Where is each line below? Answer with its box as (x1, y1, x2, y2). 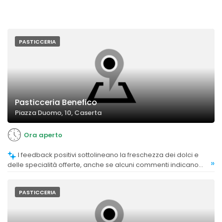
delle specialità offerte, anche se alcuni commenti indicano (7, 160, 199, 169)
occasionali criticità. (7, 169, 71, 179)
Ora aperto (24, 130, 62, 140)
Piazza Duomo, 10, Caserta (15, 108, 102, 118)
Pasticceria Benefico (15, 97, 97, 109)
